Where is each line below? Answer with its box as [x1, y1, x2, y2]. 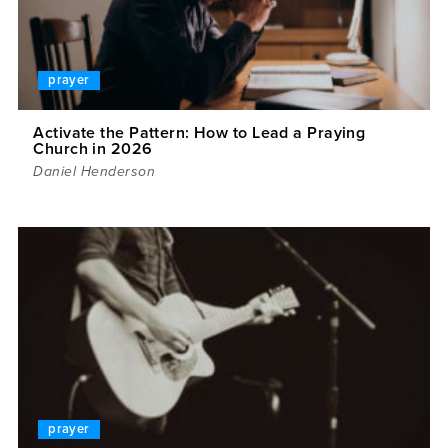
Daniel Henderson [33, 163, 156, 181]
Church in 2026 [33, 139, 153, 160]
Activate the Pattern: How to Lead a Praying [33, 123, 366, 144]
